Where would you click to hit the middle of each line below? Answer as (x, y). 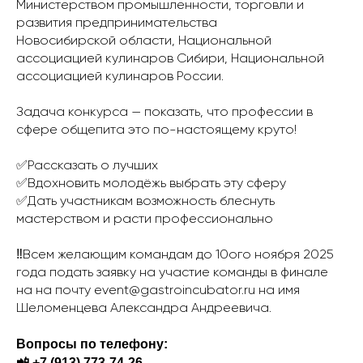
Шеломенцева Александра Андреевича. (144, 309)
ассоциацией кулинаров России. (120, 77)
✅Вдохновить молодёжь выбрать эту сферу (151, 184)
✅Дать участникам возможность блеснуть (145, 202)
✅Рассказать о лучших (87, 166)
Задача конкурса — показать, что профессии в (164, 113)
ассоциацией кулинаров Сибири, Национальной (170, 59)
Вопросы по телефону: (92, 344)
